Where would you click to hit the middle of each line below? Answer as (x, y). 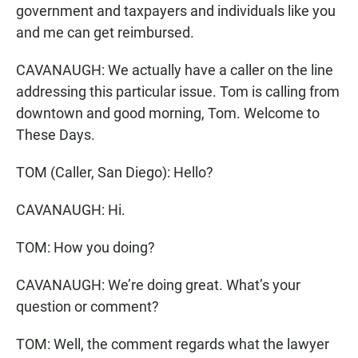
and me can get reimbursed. (105, 32)
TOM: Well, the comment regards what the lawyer (173, 344)
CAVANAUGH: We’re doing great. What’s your (158, 285)
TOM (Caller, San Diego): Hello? (115, 172)
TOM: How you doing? (86, 247)
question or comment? (88, 306)
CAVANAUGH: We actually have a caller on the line (175, 70)
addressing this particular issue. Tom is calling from (178, 91)
